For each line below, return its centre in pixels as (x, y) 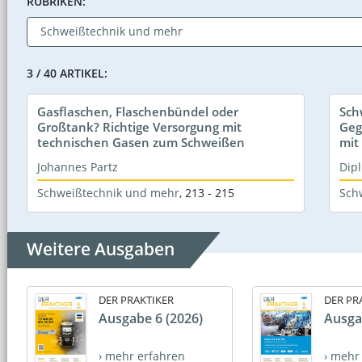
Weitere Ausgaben (101, 248)
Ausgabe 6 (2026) (151, 318)
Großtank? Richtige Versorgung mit (139, 126)
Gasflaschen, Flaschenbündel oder (138, 111)
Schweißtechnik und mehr (108, 192)
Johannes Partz (78, 166)
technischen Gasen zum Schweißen (141, 142)
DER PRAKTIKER (136, 299)
